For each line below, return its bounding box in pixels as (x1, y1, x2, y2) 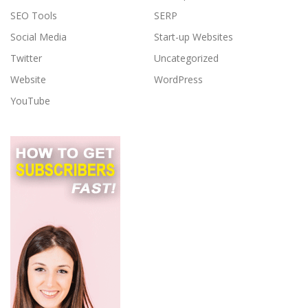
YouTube (10, 94, 50, 108)
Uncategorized (154, 52, 219, 65)
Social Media (10, 30, 67, 44)
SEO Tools (10, 9, 57, 23)
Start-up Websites (154, 30, 233, 44)
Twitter (10, 52, 42, 65)
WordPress (154, 73, 203, 87)
